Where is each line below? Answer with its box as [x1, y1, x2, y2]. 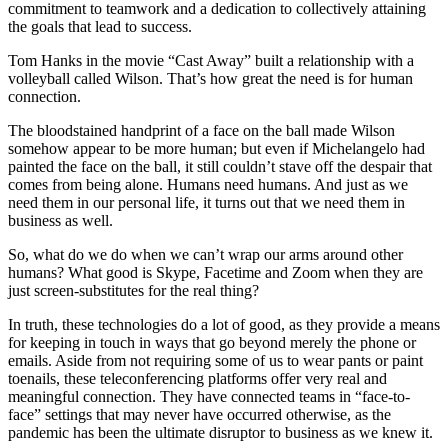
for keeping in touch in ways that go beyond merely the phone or [8, 334, 416, 352]
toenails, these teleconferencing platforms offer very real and [8, 370, 387, 388]
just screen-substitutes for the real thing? [8, 282, 259, 300]
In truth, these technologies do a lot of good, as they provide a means [8, 316, 440, 334]
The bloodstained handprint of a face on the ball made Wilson [8, 122, 395, 140]
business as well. [8, 212, 113, 230]
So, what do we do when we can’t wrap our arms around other [8, 246, 403, 264]
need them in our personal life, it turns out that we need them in [8, 194, 405, 212]
